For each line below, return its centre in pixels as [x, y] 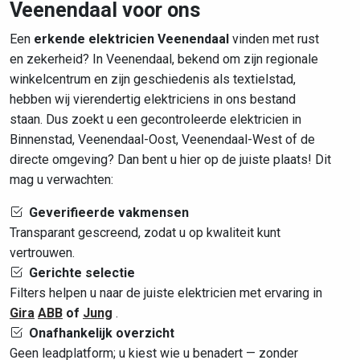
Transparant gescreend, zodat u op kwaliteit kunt [145, 233]
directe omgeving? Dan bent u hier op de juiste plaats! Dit [170, 160]
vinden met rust [274, 39]
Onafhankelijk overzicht [102, 333]
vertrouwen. [42, 253]
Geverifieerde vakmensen [109, 213]
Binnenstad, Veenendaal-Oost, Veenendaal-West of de [162, 139]
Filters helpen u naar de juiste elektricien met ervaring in [166, 293]
